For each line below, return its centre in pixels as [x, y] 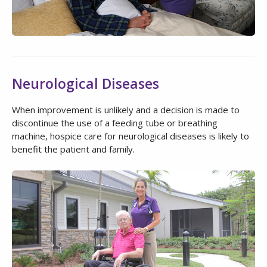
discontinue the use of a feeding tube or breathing [115, 123]
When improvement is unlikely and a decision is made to [126, 110]
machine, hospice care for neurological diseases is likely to [131, 136]
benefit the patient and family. [73, 149]
